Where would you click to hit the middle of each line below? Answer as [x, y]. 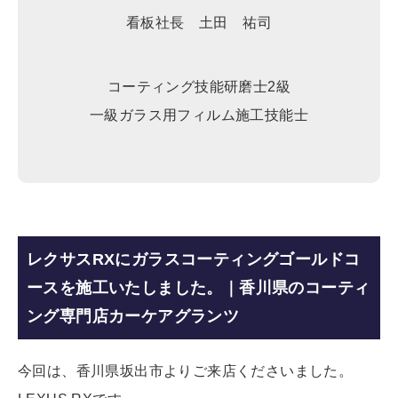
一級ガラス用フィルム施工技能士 [199, 115]
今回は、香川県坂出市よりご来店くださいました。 [186, 371]
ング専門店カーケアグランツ [133, 317]
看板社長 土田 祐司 [199, 23]
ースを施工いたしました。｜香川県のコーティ [199, 288]
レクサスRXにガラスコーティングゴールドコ [194, 260]
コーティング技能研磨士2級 [199, 87]
